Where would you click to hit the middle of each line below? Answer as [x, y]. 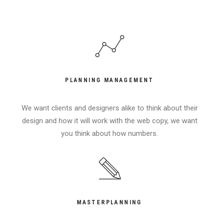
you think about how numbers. [109, 133]
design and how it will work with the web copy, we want [109, 121]
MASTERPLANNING [109, 202]
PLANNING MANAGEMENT [109, 80]
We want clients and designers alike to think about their [109, 108]
